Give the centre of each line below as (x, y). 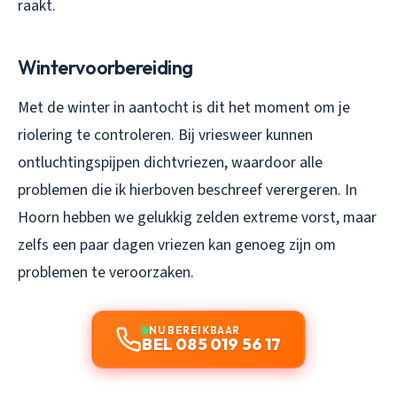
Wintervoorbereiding (105, 68)
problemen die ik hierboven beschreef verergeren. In (187, 191)
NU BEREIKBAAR (195, 331)
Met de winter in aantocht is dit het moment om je (184, 108)
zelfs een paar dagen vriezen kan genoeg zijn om (177, 245)
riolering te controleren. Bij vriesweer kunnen (165, 136)
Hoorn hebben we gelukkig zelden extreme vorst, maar (197, 218)
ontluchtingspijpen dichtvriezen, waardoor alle (170, 163)
